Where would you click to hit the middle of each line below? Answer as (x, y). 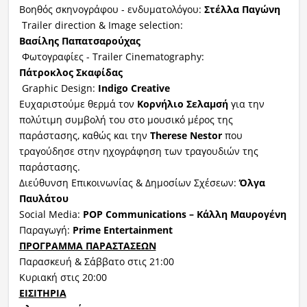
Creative (150, 88)
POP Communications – (139, 214)
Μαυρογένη (258, 214)
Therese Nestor (186, 135)
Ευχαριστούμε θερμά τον (78, 103)
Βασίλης (39, 40)
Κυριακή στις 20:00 (63, 277)
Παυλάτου (44, 198)
